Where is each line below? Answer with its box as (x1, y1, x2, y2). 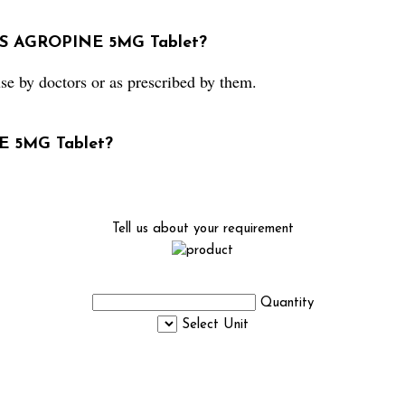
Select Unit (181, 317, 249, 332)
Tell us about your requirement (111, 221, 294, 236)
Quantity (259, 296, 314, 310)
